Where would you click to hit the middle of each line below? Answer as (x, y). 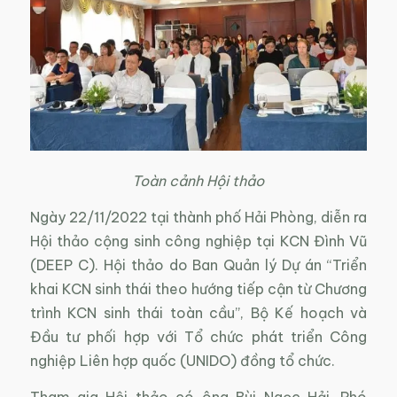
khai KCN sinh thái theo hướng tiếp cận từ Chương (198, 289)
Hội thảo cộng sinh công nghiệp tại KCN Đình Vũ (198, 241)
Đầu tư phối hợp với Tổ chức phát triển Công (198, 337)
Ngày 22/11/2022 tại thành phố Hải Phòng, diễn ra (198, 218)
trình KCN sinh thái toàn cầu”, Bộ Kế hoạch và (198, 313)
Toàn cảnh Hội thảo (198, 181)
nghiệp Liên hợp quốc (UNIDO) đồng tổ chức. (182, 361)
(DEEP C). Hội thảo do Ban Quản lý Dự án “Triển (198, 265)
